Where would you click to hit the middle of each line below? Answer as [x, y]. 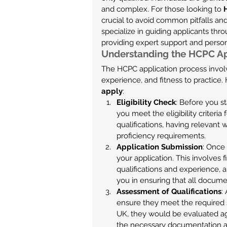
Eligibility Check [146, 102]
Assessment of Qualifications [169, 192]
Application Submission [160, 147]
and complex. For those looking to [162, 9]
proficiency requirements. [161, 136]
